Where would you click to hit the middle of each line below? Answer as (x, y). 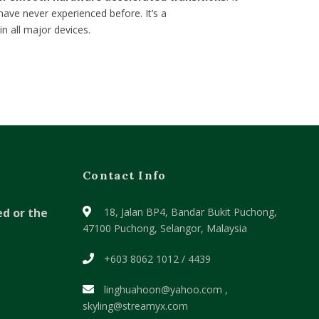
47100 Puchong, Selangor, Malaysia (165, 228)
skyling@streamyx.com (135, 306)
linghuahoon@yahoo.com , (164, 289)
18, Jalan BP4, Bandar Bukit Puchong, (190, 212)
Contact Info (125, 175)
